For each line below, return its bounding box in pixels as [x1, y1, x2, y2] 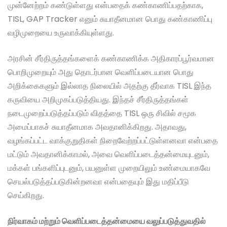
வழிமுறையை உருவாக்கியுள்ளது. [8, 27, 114, 39]
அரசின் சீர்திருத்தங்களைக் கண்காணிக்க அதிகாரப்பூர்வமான [8, 53, 214, 65]
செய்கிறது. [8, 190, 44, 202]
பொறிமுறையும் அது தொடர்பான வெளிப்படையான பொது [8, 66, 194, 79]
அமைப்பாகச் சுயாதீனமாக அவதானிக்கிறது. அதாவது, [8, 121, 186, 133]
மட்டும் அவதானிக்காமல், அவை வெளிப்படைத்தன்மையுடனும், [8, 148, 209, 161]
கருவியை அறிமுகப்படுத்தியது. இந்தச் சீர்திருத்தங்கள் [8, 94, 188, 106]
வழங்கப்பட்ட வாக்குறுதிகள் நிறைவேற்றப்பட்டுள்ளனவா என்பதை [8, 135, 218, 147]
